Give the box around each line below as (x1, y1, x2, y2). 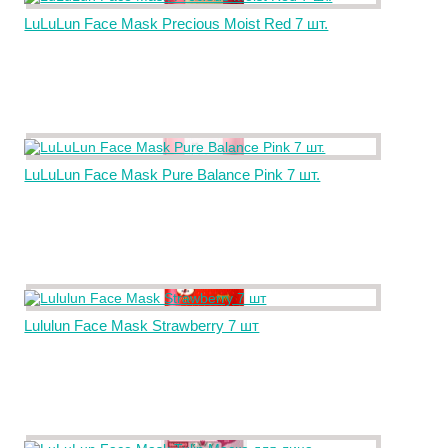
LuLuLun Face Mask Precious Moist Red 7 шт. (24, 15, 329, 32)
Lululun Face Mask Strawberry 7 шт (24, 317, 260, 334)
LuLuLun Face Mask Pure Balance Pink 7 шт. (24, 166, 321, 183)
